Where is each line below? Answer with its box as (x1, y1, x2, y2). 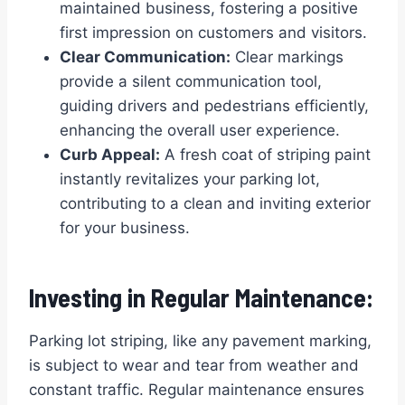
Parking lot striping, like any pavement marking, (29, 331, 372, 350)
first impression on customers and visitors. (60, 23, 367, 42)
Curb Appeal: (60, 145, 160, 164)
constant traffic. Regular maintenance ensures (29, 380, 364, 399)
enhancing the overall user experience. (60, 120, 340, 139)
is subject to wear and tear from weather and (29, 355, 359, 374)
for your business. (60, 218, 190, 237)
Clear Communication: (60, 47, 231, 66)
